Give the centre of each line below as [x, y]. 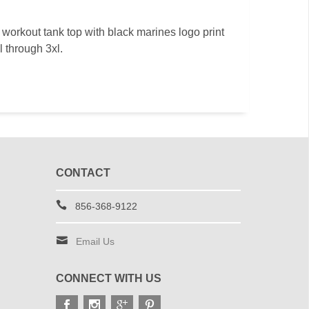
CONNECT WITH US [108, 278]
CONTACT [83, 173]
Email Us [95, 241]
